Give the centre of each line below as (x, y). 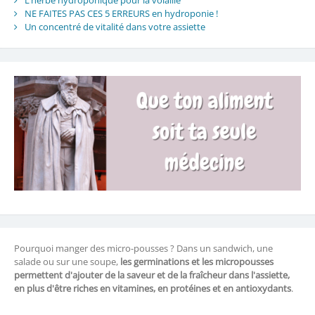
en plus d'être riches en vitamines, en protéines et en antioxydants (152, 289)
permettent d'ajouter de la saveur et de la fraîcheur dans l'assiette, (152, 275)
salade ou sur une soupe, (67, 262)
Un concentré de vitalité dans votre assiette (115, 27)
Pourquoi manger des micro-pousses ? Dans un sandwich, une (143, 249)
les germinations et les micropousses (197, 262)
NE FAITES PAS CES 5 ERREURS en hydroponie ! (121, 14)
